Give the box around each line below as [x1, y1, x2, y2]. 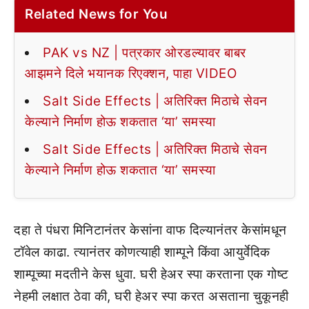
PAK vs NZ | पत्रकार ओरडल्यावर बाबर [43, 44, 246, 61]
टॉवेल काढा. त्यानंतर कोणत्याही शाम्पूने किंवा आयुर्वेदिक [14, 243, 270, 260]
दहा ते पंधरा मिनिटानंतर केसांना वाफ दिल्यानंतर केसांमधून [14, 221, 287, 238]
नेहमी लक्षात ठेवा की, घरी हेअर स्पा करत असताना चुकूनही [14, 288, 289, 304]
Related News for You [25, 6, 168, 22]
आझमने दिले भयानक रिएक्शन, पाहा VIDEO [25, 65, 237, 81]
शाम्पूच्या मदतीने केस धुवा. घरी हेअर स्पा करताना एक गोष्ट [14, 266, 289, 282]
